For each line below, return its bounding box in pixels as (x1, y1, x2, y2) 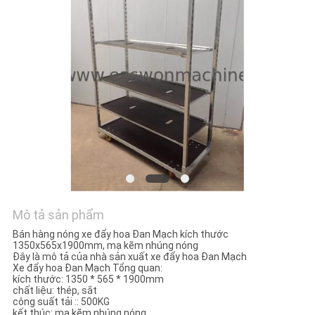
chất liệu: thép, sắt (12, 285, 97, 297)
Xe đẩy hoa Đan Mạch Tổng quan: (12, 262, 162, 274)
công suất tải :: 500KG (12, 296, 110, 308)
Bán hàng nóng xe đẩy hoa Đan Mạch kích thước (12, 229, 229, 240)
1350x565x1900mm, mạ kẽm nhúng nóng (12, 240, 198, 252)
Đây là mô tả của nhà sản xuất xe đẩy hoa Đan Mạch (12, 251, 247, 263)
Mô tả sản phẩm (12, 207, 104, 223)
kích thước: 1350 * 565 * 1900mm (12, 274, 164, 285)
